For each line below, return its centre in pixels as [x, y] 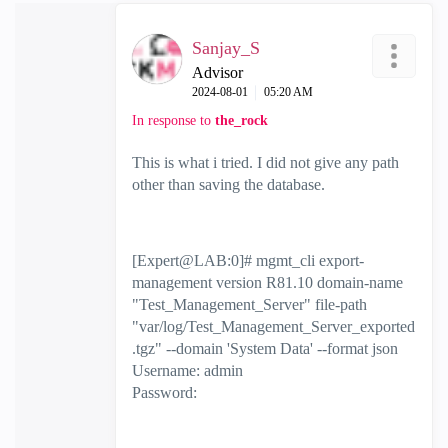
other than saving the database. [228, 184]
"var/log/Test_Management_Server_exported [273, 326]
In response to [173, 120]
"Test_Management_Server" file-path [249, 304]
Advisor [217, 72]
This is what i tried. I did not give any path [265, 162]
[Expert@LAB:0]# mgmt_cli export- [248, 260]
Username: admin [187, 370]
